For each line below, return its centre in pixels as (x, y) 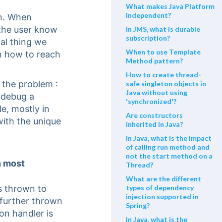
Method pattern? (154, 61)
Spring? (138, 206)
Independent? (148, 15)
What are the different (164, 179)
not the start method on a (169, 156)
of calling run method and (168, 147)
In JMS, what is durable (163, 29)
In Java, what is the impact (169, 138)
